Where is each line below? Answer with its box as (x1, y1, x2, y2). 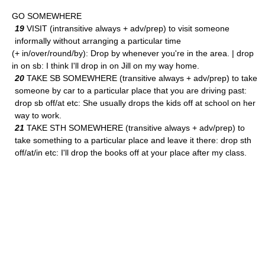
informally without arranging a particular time (15, 36, 181, 46)
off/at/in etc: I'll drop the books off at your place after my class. (15, 148, 247, 157)
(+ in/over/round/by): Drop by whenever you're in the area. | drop (12, 49, 254, 58)
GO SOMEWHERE (12, 11, 82, 21)
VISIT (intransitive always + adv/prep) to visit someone (24, 24, 230, 33)
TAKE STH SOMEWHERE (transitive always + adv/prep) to (24, 123, 245, 132)
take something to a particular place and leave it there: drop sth (15, 135, 251, 145)
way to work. (15, 111, 62, 120)
